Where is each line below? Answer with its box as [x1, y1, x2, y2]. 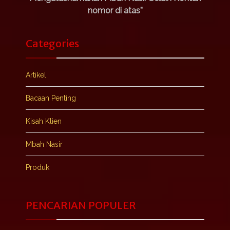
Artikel [26, 71, 46, 80]
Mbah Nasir [26, 140, 63, 149]
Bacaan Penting [26, 94, 76, 103]
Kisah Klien [26, 117, 62, 126]
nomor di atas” [87, 6, 143, 16]
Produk [26, 163, 49, 172]
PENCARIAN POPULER [26, 199, 136, 212]
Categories [26, 37, 79, 50]
